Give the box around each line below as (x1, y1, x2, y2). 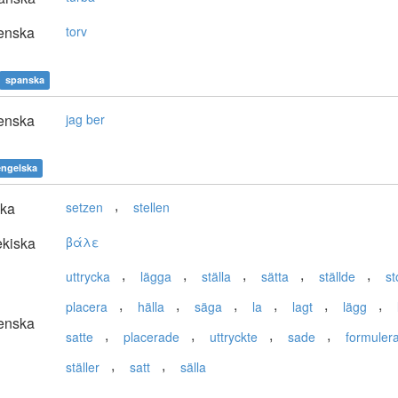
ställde (319, 267, 355, 286)
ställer (66, 358, 99, 377)
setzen (66, 198, 103, 217)
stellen (133, 198, 170, 217)
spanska (4, 73, 44, 87)
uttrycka (66, 267, 110, 286)
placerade (123, 328, 179, 346)
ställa (202, 267, 231, 286)
